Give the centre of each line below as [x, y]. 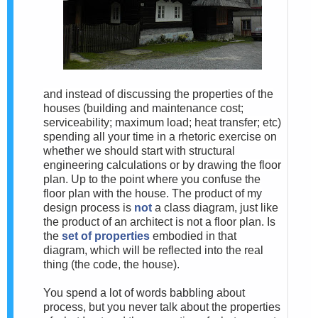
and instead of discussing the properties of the [158, 94]
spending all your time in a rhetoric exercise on [160, 136]
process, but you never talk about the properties [162, 307]
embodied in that [193, 236]
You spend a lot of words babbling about [144, 292]
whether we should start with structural [139, 150]
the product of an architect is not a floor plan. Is [159, 221]
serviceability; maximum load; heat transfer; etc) [162, 122]
